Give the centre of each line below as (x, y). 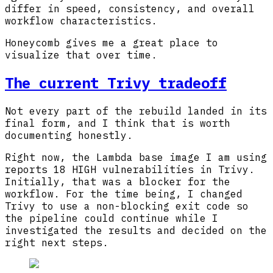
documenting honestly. (69, 135)
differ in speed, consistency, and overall (130, 9)
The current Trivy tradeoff (116, 83)
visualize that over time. (81, 55)
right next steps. (57, 242)
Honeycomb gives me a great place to (112, 43)
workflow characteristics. (81, 21)
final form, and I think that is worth (118, 123)
